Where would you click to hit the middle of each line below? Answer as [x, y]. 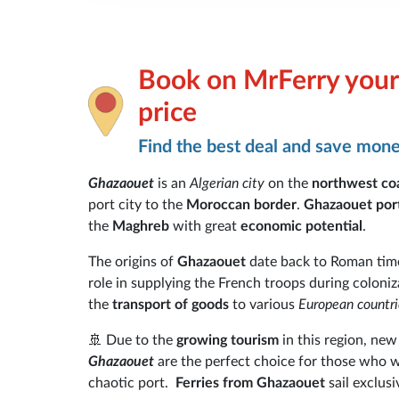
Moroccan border [241, 204]
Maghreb [141, 226]
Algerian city [227, 183]
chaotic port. [132, 383]
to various [264, 304]
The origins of [131, 261]
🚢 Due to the [132, 340]
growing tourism [228, 340]
